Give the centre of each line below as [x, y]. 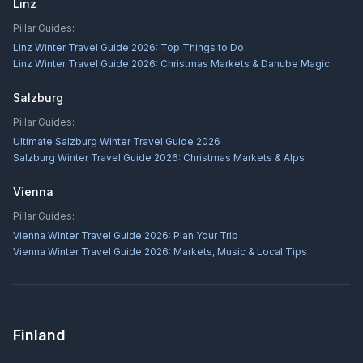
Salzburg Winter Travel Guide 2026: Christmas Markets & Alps [159, 158]
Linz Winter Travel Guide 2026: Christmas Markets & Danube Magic [171, 64]
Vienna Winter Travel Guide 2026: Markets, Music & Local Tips [160, 252]
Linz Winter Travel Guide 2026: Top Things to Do [128, 48]
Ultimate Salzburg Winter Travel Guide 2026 [117, 142]
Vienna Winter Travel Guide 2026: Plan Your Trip [126, 236]
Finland [39, 335]
